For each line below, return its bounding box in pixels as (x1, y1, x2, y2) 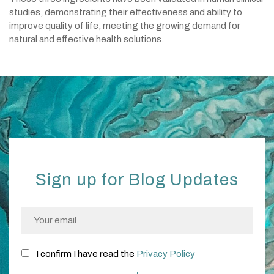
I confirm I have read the (34, 249, 136, 259)
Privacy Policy (136, 249, 195, 259)
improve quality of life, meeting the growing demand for (9, 21, 240, 31)
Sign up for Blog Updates (35, 171, 239, 189)
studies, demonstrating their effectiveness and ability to (9, 7, 242, 17)
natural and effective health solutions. (9, 34, 164, 44)
